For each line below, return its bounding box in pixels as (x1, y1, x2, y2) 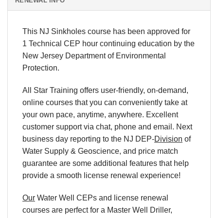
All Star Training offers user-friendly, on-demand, (22, 86, 188, 95)
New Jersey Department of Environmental (22, 52, 166, 60)
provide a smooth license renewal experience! (22, 171, 181, 180)
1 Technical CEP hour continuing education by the (22, 39, 195, 48)
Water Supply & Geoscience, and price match (22, 147, 178, 156)
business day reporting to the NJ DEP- (22, 135, 154, 144)
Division (154, 135, 182, 144)
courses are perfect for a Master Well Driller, (22, 205, 172, 214)
